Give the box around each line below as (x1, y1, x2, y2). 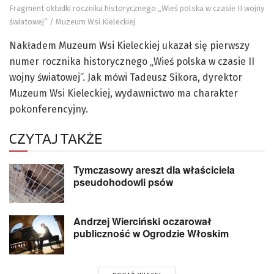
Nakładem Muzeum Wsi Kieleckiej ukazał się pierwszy (9, 39, 250, 51)
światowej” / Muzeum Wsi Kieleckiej (9, 17, 135, 26)
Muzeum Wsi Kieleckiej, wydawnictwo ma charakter (9, 87, 238, 99)
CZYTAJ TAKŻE (9, 128, 102, 147)
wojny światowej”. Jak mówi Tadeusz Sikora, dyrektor (9, 71, 242, 83)
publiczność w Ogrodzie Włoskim (73, 226, 229, 241)
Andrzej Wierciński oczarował (73, 214, 212, 229)
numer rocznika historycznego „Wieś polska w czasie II (9, 55, 254, 67)
